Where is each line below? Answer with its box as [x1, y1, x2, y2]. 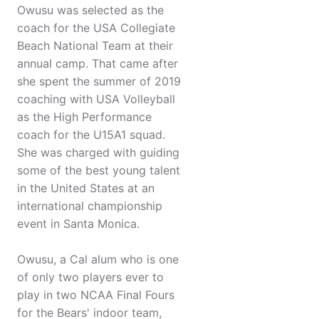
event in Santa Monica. [17, 216, 140, 231]
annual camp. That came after [17, 56, 178, 71]
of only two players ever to [17, 270, 164, 285]
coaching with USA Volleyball [17, 92, 175, 107]
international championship [17, 199, 162, 214]
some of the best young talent [17, 163, 180, 178]
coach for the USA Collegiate [17, 21, 175, 36]
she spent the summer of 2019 [17, 74, 181, 89]
